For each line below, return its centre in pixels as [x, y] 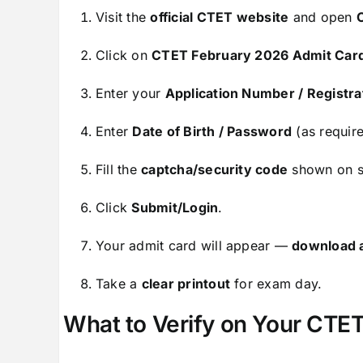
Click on [124, 56]
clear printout [186, 284]
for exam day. [276, 284]
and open [322, 17]
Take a [118, 284]
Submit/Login [175, 208]
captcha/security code [215, 170]
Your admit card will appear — [194, 246]
